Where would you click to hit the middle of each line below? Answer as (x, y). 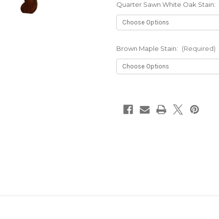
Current (129, 92)
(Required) (198, 48)
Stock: (127, 101)
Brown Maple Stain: (148, 48)
